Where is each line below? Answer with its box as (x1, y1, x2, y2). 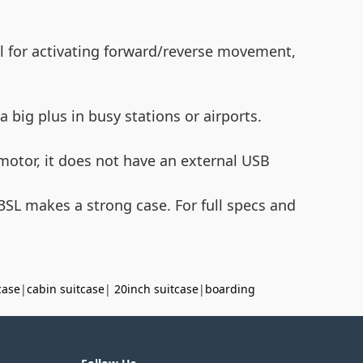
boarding (205, 280, 255, 297)
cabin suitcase (27, 280, 105, 297)
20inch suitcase (114, 280, 199, 297)
